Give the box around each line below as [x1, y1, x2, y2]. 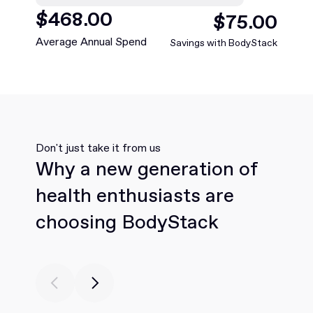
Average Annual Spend [35, 34, 147, 50]
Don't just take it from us [35, 140, 161, 156]
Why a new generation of [35, 155, 257, 183]
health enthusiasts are [35, 182, 234, 210]
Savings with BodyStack [170, 36, 278, 50]
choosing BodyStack [35, 208, 219, 236]
